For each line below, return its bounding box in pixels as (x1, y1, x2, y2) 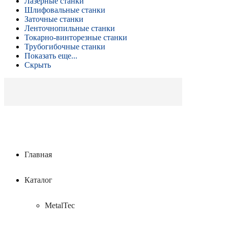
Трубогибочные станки (24, 42, 105, 51)
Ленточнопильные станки (24, 24, 115, 33)
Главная (24, 150, 52, 159)
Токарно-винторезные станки (24, 33, 127, 42)
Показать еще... (24, 51, 77, 60)
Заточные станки (24, 15, 83, 23)
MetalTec (45, 201, 75, 210)
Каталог (24, 176, 52, 184)
